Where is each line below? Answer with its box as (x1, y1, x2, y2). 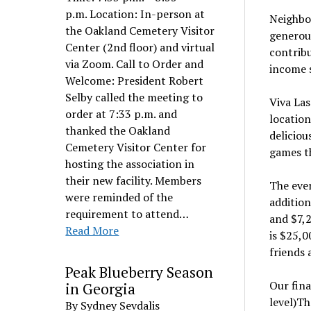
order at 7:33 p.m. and (65, 106, 178, 121)
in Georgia (65, 279, 136, 299)
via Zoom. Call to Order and (65, 56, 204, 72)
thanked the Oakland (65, 123, 171, 138)
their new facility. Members (65, 173, 202, 188)
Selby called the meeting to (65, 90, 203, 105)
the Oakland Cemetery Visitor (65, 23, 215, 38)
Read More (65, 223, 119, 238)
